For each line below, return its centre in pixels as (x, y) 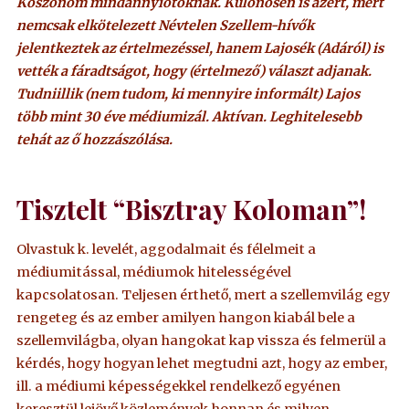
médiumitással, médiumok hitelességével (154, 272)
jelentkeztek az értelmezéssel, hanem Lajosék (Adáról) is (200, 49)
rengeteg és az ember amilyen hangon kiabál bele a (186, 317)
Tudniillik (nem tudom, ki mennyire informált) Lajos (189, 94)
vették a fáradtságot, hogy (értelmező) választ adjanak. (194, 72)
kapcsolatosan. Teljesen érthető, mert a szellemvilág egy (204, 294)
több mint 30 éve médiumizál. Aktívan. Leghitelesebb (189, 117)
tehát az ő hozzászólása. (95, 140)
